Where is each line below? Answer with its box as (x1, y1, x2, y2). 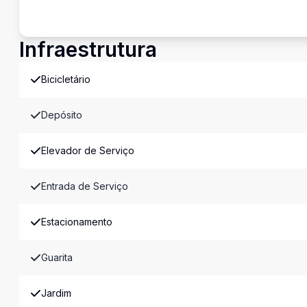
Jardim (41, 287, 71, 299)
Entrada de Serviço (41, 180, 128, 192)
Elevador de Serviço (41, 145, 134, 156)
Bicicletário (41, 73, 90, 85)
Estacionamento (41, 216, 112, 228)
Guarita (41, 251, 73, 263)
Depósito (41, 109, 82, 121)
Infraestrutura (19, 37, 157, 62)
